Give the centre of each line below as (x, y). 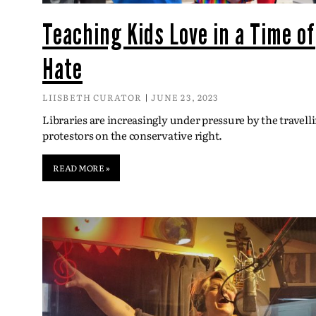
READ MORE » (81, 168)
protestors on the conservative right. (133, 135)
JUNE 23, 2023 (184, 97)
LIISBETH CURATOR (93, 97)
